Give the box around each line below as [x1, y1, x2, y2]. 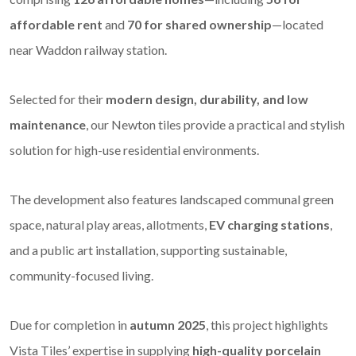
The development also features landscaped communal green [10, 192, 334, 207]
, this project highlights [206, 317, 328, 332]
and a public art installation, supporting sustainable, [10, 242, 287, 257]
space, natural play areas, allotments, [10, 217, 209, 232]
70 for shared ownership [127, 17, 272, 32]
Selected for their [10, 91, 106, 106]
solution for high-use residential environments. [10, 142, 259, 157]
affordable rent [10, 17, 103, 32]
